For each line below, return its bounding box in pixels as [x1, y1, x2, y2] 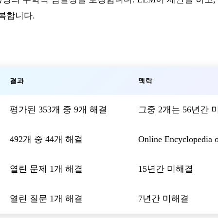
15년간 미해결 [138, 163, 193, 174]
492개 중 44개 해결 [10, 134, 83, 144]
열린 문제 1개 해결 [10, 163, 83, 174]
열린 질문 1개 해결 [10, 193, 83, 203]
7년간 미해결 [138, 193, 189, 203]
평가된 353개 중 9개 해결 [10, 104, 107, 114]
